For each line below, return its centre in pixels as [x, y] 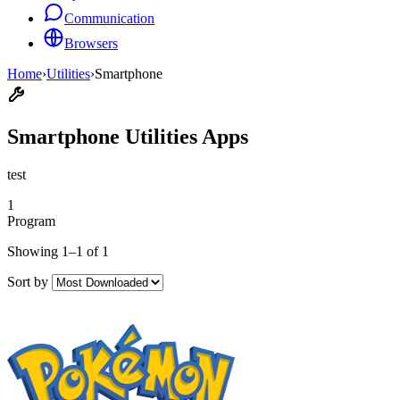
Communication [109, 18]
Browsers [91, 43]
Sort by [28, 281]
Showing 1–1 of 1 [58, 251]
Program [31, 221]
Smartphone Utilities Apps [128, 136]
